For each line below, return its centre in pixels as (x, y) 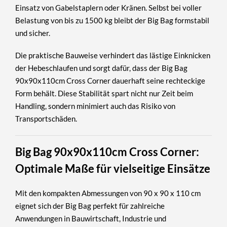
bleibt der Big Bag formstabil (161, 20)
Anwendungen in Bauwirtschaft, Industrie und (91, 218)
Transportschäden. (46, 119)
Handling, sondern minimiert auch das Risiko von (95, 106)
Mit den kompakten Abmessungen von (79, 193)
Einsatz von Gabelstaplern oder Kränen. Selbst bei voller (108, 7)
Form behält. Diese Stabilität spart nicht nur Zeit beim (104, 93)
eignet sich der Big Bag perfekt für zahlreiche (90, 205)
